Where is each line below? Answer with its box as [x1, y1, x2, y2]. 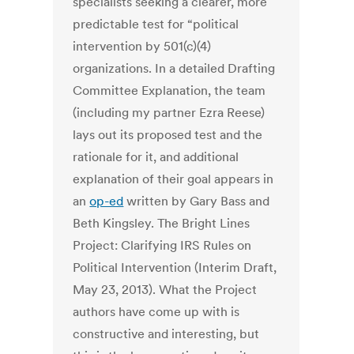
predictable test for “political [73, 16, 239, 32]
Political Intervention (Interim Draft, [73, 259, 277, 276]
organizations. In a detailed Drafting [73, 60, 276, 77]
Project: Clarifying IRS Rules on [73, 237, 252, 254]
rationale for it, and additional [73, 149, 239, 165]
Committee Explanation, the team [73, 82, 266, 99]
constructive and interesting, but [73, 326, 260, 342]
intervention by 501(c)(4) [73, 38, 212, 55]
